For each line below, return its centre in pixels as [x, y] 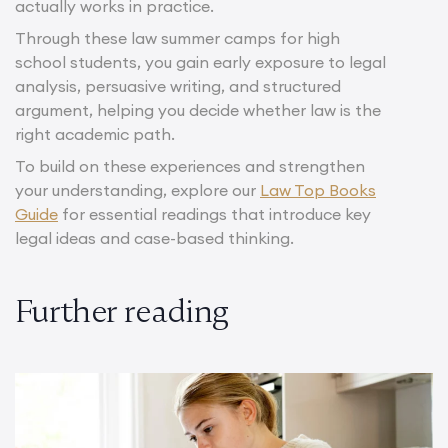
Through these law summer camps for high [177, 38]
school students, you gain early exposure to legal [200, 62]
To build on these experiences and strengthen [190, 166]
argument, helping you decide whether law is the [198, 110]
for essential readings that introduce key [214, 214]
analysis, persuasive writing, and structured [178, 86]
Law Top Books [318, 190]
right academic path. [95, 134]
